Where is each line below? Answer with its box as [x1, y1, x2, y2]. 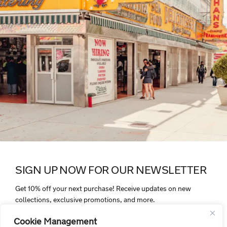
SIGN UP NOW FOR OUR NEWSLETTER [15, 163, 206, 176]
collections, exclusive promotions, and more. [15, 195, 155, 204]
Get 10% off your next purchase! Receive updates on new [15, 183, 191, 193]
